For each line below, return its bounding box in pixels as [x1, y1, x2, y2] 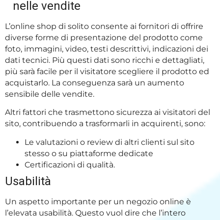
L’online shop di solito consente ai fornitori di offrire [5, 21, 203, 31]
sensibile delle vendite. [5, 89, 98, 99]
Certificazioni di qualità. [25, 160, 117, 169]
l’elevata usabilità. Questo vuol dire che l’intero [5, 208, 186, 218]
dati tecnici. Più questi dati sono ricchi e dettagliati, [5, 55, 204, 65]
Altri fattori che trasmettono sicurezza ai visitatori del [5, 108, 210, 117]
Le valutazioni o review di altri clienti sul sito [25, 137, 194, 147]
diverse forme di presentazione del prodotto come [5, 32, 203, 42]
